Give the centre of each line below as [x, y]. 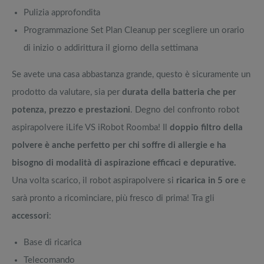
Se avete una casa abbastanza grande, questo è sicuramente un [131, 75]
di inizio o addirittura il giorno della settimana [111, 48]
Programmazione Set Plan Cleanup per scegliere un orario [134, 31]
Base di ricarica [52, 243]
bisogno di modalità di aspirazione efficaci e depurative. [124, 163]
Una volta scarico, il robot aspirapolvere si [93, 181]
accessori [30, 216]
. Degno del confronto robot [185, 110]
